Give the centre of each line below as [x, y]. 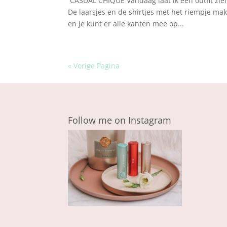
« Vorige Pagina [94, 65]
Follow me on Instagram [120, 120]
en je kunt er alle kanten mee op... [126, 23]
